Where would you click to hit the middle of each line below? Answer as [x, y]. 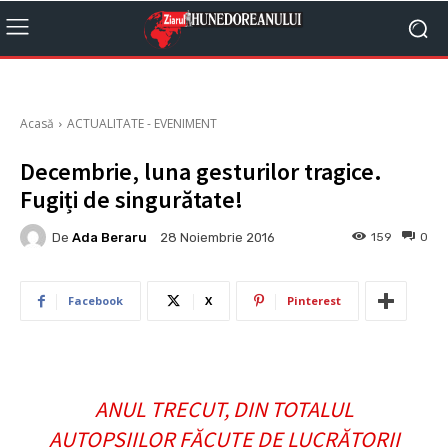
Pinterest [314, 300]
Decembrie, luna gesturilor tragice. [201, 171]
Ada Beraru [109, 237]
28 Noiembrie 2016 [217, 238]
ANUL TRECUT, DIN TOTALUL [224, 409]
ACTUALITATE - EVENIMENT [142, 123]
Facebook [95, 300]
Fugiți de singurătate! [131, 199]
